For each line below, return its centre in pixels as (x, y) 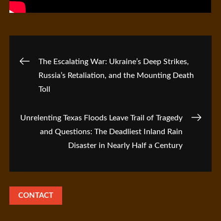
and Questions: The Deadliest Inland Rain (111, 132)
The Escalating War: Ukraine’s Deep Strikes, (114, 62)
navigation (68, 90)
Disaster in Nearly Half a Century (125, 146)
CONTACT (36, 196)
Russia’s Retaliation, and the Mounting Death (116, 76)
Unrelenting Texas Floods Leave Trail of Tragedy (101, 118)
